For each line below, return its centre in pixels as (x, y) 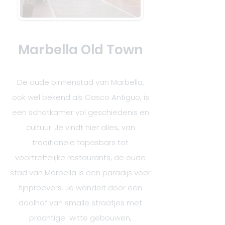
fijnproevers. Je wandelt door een (80, 188)
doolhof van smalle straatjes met (80, 203)
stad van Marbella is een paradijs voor (80, 173)
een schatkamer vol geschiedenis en (80, 112)
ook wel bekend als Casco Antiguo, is (80, 97)
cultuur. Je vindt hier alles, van (80, 127)
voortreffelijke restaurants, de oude (80, 157)
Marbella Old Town (80, 50)
